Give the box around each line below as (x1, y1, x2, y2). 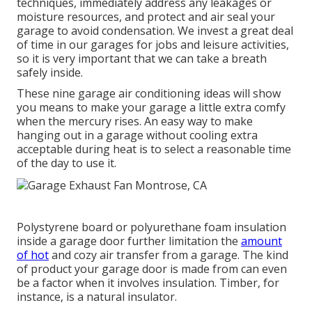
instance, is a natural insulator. (17, 288, 177, 304)
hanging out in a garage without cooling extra (17, 127, 258, 143)
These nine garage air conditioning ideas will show (17, 85, 281, 101)
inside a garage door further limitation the (17, 233, 241, 249)
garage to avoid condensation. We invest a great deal (17, 22, 293, 38)
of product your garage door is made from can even (17, 260, 287, 276)
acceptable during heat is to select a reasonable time (17, 141, 291, 157)
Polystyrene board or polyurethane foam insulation (17, 219, 286, 235)
